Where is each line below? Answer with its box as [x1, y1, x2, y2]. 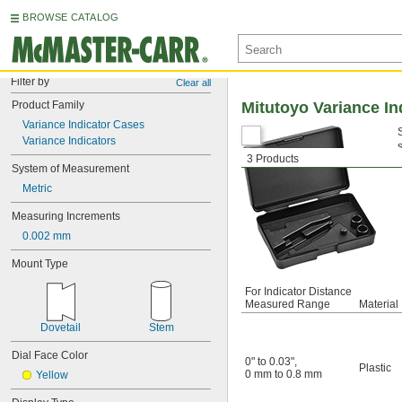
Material [359, 298, 398, 310]
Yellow [36, 369, 68, 381]
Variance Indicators [22, 135, 116, 147]
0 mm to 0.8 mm [245, 368, 322, 380]
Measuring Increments [12, 210, 120, 223]
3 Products [247, 153, 299, 165]
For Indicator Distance [245, 285, 352, 298]
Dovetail [40, 321, 81, 334]
